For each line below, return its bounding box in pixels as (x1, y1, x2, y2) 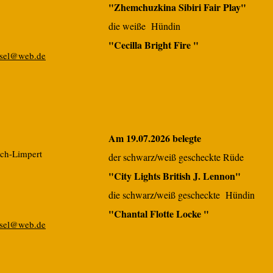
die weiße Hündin (108, 19, 180, 32)
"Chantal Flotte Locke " (108, 207, 209, 221)
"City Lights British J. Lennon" (108, 169, 241, 183)
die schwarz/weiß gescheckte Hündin (108, 188, 255, 201)
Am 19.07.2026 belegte (108, 131, 201, 145)
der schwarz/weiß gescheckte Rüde (108, 151, 244, 163)
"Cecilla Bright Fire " (108, 38, 199, 52)
